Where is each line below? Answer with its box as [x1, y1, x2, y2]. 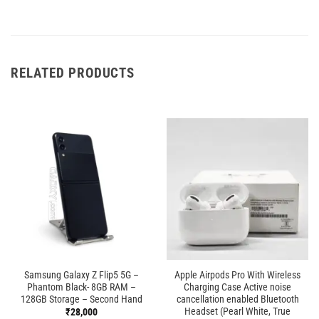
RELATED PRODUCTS [11, 65, 135, 82]
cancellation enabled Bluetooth [176, 293, 299, 305]
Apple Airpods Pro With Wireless [174, 268, 300, 281]
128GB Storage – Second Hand [21, 293, 142, 305]
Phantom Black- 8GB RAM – [27, 281, 136, 293]
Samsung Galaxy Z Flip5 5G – [24, 268, 139, 281]
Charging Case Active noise [184, 281, 291, 293]
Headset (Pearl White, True [184, 305, 291, 317]
